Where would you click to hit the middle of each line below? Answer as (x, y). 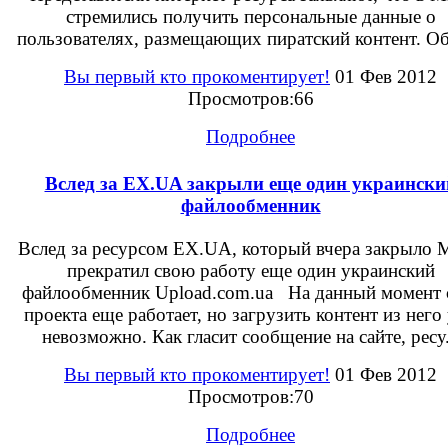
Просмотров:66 (250, 98)
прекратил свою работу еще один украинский (250, 271)
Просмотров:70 (250, 397)
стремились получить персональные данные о (250, 16)
